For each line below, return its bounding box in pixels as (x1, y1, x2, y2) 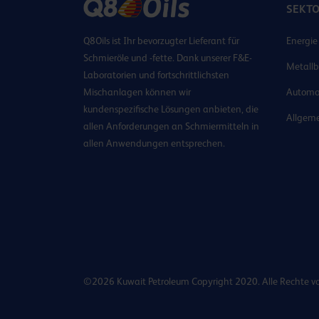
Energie (286, 34, 318, 46)
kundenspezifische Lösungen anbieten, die (83, 103, 258, 115)
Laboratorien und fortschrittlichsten (83, 68, 229, 80)
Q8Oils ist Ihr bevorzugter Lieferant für (83, 34, 239, 46)
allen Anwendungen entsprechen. (83, 137, 225, 149)
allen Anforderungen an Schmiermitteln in (83, 120, 259, 132)
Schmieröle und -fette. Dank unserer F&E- (83, 51, 252, 63)
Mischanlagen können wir (83, 85, 191, 98)
